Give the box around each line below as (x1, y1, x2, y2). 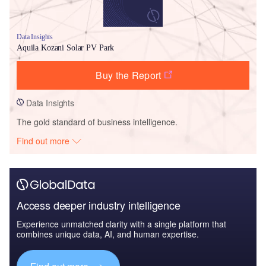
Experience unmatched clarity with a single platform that (17, 217, 226, 230)
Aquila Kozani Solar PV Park (17, 43, 115, 52)
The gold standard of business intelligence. (17, 115, 178, 128)
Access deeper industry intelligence (17, 197, 180, 213)
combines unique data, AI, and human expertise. (17, 227, 199, 240)
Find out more (17, 134, 72, 147)
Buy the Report (96, 68, 161, 82)
